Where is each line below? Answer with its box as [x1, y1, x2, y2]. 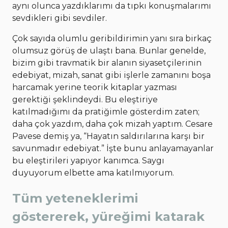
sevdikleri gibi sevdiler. [12, 13, 107, 23]
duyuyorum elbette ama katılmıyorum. [12, 168, 174, 178]
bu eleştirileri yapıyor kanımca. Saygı [12, 156, 164, 166]
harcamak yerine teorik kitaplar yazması [12, 82, 177, 93]
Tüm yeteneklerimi [12, 191, 138, 206]
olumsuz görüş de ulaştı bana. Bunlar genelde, [12, 46, 206, 56]
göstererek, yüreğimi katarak [12, 209, 205, 224]
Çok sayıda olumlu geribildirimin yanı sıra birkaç [12, 34, 212, 44]
